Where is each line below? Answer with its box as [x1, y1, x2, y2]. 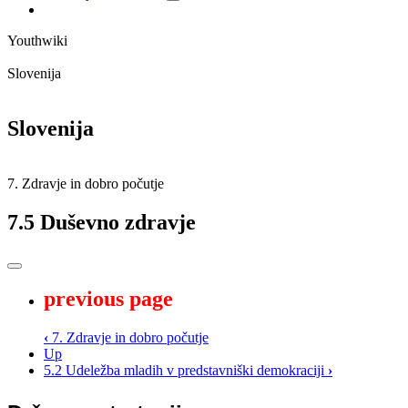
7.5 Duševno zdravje [7, 209, 196, 234]
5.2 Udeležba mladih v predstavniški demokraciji [44, 362, 328, 379]
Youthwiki [7, 32, 67, 48]
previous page [44, 287, 173, 311]
